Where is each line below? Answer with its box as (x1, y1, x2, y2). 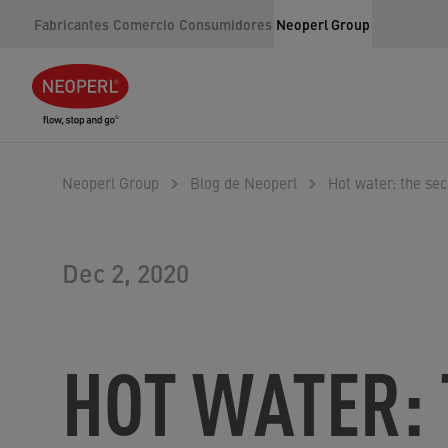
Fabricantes (34, 14, 109, 34)
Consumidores (179, 14, 272, 34)
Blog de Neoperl (190, 172, 297, 193)
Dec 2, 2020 (62, 255, 189, 290)
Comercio (113, 14, 175, 34)
